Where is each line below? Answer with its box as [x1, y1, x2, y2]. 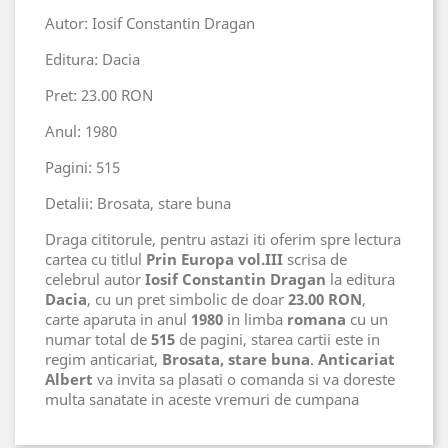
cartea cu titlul [45, 248, 146, 269]
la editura [326, 268, 395, 289]
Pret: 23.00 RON [45, 84, 153, 105]
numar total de [45, 328, 151, 349]
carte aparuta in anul [45, 308, 191, 329]
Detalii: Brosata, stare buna [45, 192, 231, 213]
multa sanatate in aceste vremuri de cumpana [45, 388, 359, 409]
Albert [45, 368, 93, 389]
